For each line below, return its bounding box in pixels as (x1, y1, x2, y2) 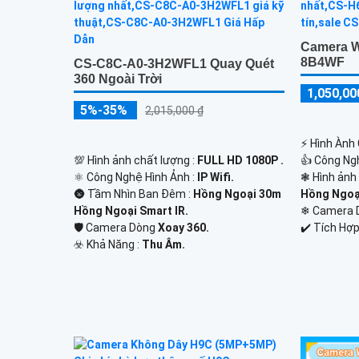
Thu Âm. (142, 237, 185, 251)
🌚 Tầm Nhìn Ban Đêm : (74, 187, 193, 200)
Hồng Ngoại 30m (193, 187, 281, 200)
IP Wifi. (197, 170, 234, 184)
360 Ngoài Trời (74, 71, 162, 86)
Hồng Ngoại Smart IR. (74, 204, 188, 217)
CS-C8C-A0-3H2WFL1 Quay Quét (74, 56, 274, 71)
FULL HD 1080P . (197, 153, 284, 167)
